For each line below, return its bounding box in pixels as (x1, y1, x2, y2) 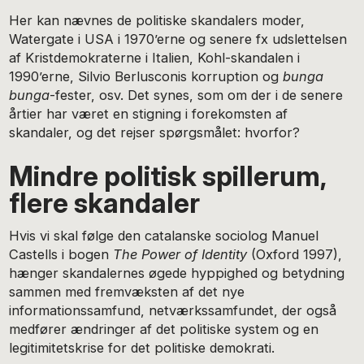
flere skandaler (9, 185, 201, 219)
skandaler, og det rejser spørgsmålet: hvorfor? (9, 123, 301, 141)
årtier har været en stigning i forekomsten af (9, 105, 288, 122)
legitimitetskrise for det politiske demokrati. (9, 340, 275, 357)
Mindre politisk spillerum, (9, 158, 327, 193)
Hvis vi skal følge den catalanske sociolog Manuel (9, 227, 319, 245)
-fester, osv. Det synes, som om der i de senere (50, 86, 344, 103)
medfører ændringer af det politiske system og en (9, 321, 319, 338)
